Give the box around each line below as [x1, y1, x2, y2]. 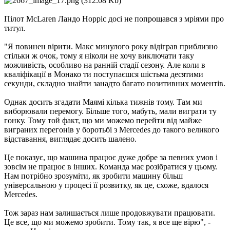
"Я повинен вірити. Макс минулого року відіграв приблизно [4, 42, 218, 51]
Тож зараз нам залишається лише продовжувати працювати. [4, 208, 215, 218]
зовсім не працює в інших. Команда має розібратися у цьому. [4, 162, 217, 171]
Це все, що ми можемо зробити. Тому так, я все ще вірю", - [4, 218, 210, 227]
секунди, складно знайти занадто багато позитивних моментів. [4, 79, 225, 88]
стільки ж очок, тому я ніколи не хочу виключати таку [4, 51, 194, 61]
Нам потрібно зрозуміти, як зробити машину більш [4, 171, 183, 181]
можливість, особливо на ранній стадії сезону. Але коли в [4, 61, 205, 70]
